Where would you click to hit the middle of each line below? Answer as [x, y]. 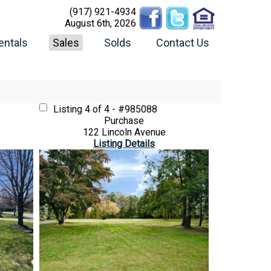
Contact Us [183, 43]
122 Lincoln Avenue [124, 132]
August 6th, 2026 [100, 23]
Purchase [124, 120]
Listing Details [124, 143]
